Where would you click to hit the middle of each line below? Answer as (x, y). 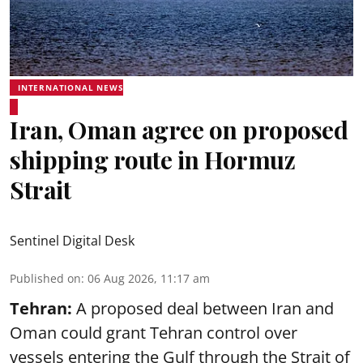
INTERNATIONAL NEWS (71, 87)
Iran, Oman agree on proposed (179, 129)
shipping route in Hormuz (152, 159)
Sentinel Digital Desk (72, 240)
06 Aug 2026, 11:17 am (149, 278)
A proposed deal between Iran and (205, 308)
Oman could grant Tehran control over (154, 332)
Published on (45, 278)
